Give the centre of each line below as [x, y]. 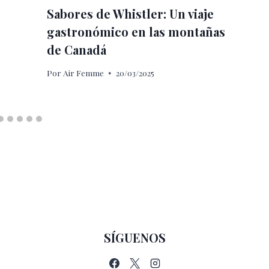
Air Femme [83, 73]
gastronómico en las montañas [136, 31]
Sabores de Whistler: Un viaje [130, 13]
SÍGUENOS [134, 238]
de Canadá [76, 49]
